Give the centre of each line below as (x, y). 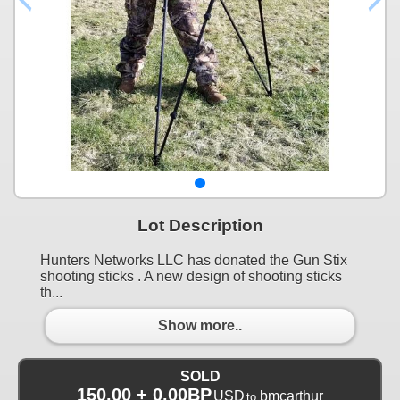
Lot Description (200, 225)
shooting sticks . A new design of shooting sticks (191, 276)
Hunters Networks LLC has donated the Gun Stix (194, 260)
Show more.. (200, 326)
